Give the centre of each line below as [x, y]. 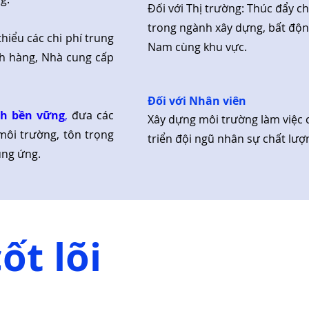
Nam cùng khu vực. [197, 47]
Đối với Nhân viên [197, 101]
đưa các [91, 115]
